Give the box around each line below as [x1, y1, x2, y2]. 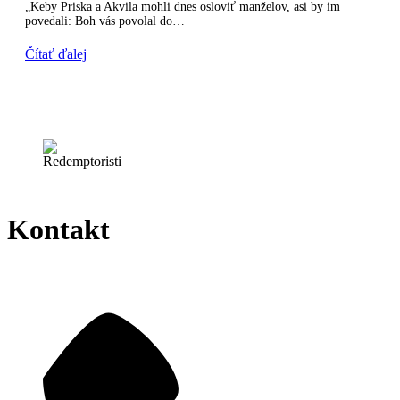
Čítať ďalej [25, 46, 87, 62]
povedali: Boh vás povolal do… [25, 13, 185, 28]
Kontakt [7, 213, 110, 246]
